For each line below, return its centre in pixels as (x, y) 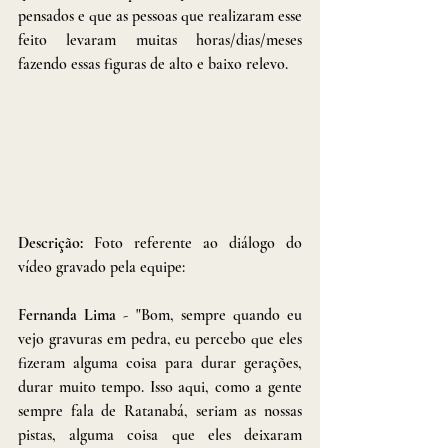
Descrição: (56, 242)
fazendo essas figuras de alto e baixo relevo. (153, 63)
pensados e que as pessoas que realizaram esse (160, 15)
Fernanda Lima (67, 314)
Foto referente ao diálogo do (198, 242)
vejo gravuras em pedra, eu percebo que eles (160, 338)
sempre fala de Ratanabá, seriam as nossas (160, 410)
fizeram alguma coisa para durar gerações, (160, 362)
